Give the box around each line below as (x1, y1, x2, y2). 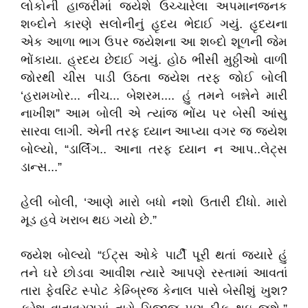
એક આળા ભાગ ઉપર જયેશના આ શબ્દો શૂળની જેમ (21, 35, 287, 49)
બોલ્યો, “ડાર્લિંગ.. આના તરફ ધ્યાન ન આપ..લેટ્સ (21, 142, 287, 156)
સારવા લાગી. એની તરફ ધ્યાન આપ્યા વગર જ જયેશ (21, 124, 287, 138)
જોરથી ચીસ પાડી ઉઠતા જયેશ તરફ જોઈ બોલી (21, 71, 287, 85)
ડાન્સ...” (21, 160, 62, 174)
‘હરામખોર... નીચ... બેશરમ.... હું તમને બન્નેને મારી (21, 89, 287, 102)
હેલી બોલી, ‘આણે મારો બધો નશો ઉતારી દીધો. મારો (21, 195, 287, 209)
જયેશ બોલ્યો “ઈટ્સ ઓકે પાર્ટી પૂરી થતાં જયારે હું (21, 248, 287, 262)
